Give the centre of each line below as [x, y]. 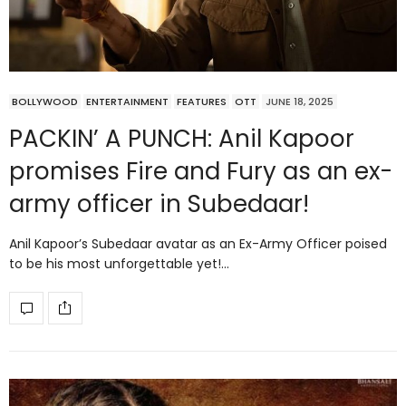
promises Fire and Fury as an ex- [201, 171]
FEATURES [202, 101]
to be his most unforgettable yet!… [119, 263]
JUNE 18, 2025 [300, 101]
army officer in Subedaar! [159, 203]
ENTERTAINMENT [127, 101]
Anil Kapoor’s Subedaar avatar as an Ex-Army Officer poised [198, 243]
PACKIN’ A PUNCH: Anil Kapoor [182, 138]
